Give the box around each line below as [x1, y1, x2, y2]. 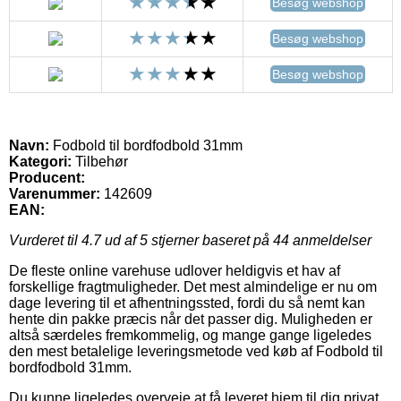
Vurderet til [9, 232, 81, 248]
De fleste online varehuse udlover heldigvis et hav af [9, 262, 340, 278]
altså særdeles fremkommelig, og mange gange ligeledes [9, 327, 371, 343]
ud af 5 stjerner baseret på [101, 232, 273, 248]
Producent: [9, 169, 85, 185]
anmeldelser [289, 232, 371, 248]
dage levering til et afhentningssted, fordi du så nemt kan [9, 294, 365, 311]
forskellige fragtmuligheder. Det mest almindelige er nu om [9, 278, 377, 294]
